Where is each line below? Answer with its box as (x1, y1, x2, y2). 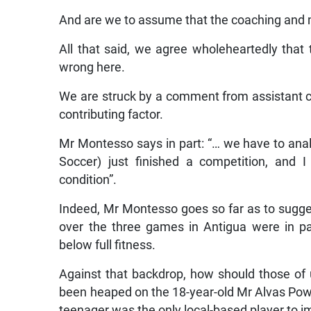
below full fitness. (59, 237, 156, 252)
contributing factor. (59, 107, 164, 121)
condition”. (59, 172, 117, 187)
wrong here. (59, 60, 126, 74)
